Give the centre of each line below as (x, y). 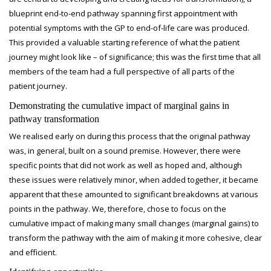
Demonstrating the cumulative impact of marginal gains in (119, 106)
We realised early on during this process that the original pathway (130, 136)
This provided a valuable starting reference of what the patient (124, 42)
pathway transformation (54, 119)
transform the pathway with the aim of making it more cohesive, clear (135, 238)
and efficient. (33, 252)
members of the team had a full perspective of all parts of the (122, 71)
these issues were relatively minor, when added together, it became (134, 180)
